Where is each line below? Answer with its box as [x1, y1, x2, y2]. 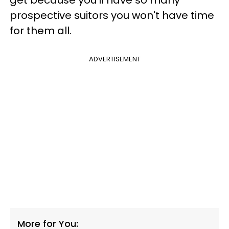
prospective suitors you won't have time [10, 8, 214, 22]
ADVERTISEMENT [88, 54, 141, 64]
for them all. [10, 23, 72, 38]
